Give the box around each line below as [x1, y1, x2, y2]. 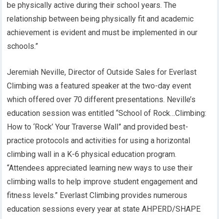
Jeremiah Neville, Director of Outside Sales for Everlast [7, 67, 197, 77]
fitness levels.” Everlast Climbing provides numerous [7, 191, 188, 200]
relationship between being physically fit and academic [7, 14, 194, 23]
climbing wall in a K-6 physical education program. [7, 150, 177, 159]
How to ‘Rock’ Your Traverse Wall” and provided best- [7, 122, 189, 131]
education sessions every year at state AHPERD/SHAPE [7, 204, 201, 214]
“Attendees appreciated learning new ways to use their [7, 163, 193, 173]
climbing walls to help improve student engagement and [7, 177, 198, 186]
